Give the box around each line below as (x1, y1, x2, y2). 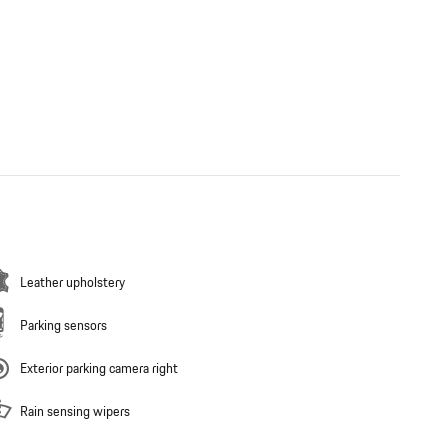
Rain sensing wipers (20, 401, 130, 422)
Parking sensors (20, 315, 107, 336)
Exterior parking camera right (20, 358, 178, 379)
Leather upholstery (20, 272, 125, 293)
